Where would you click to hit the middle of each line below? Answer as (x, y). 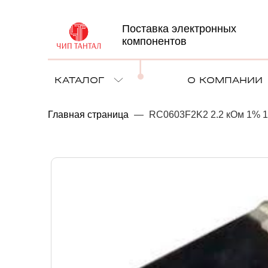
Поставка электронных (179, 29)
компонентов (154, 41)
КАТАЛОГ (79, 80)
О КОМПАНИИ (225, 80)
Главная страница (88, 115)
